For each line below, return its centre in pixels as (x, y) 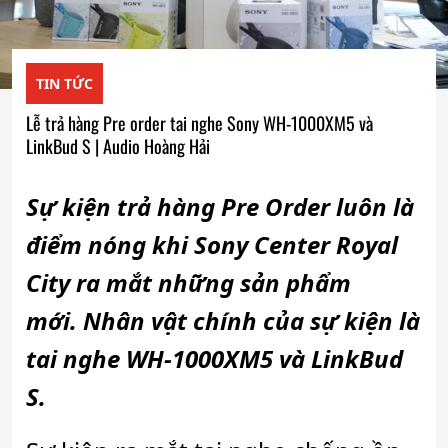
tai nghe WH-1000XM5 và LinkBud (214, 359)
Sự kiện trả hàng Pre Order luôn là (220, 207)
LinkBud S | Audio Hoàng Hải (118, 146)
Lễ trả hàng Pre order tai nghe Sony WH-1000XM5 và (199, 123)
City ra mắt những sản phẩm (188, 283)
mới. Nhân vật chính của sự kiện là (223, 321)
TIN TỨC (64, 84)
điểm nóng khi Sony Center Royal (212, 245)
